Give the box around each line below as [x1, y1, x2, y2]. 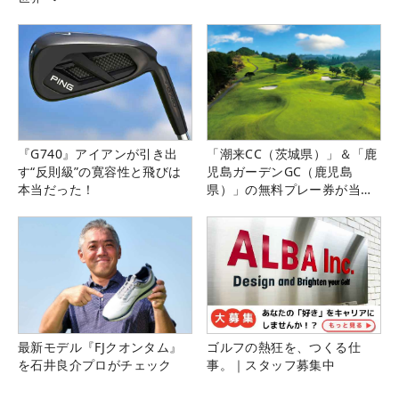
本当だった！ [18, 181, 95, 199]
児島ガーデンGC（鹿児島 [207, 163, 353, 181]
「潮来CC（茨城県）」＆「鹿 [207, 145, 378, 163]
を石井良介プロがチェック [18, 355, 172, 373]
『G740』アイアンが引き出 [18, 145, 178, 163]
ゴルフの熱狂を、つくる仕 [207, 338, 361, 355]
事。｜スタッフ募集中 [207, 355, 336, 373]
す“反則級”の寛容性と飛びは [18, 163, 182, 181]
